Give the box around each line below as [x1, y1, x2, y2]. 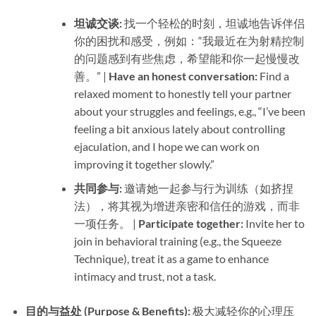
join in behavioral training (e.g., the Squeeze [73, 234, 281, 248]
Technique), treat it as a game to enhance [73, 252, 269, 266]
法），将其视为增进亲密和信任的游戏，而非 [73, 199, 300, 213]
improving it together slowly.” [73, 157, 214, 171]
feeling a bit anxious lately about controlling [73, 121, 285, 135]
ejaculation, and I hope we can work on [73, 139, 260, 153]
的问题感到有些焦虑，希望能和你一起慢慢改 [73, 51, 300, 65]
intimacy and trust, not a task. [73, 269, 216, 284]
